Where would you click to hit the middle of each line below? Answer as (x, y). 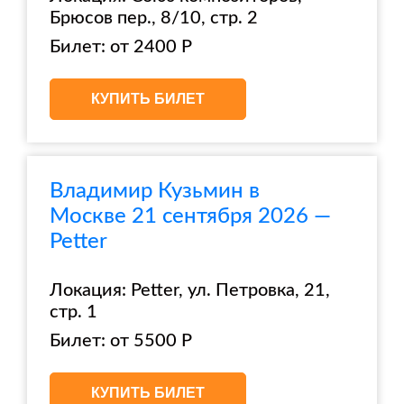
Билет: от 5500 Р (121, 341)
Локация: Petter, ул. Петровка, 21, (190, 290)
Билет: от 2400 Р (121, 47)
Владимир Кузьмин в (155, 191)
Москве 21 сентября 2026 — (190, 216)
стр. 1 (73, 312)
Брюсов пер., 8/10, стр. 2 (154, 18)
